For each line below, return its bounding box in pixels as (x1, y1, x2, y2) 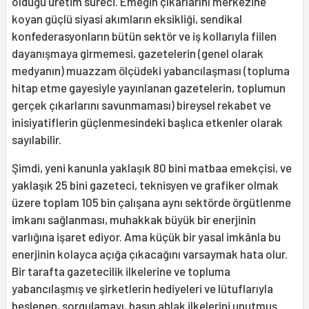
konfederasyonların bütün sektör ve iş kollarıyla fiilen (12, 29, 277, 43)
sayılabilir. (12, 132, 61, 147)
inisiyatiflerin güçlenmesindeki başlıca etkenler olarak (12, 115, 283, 130)
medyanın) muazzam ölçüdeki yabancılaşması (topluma (12, 63, 290, 78)
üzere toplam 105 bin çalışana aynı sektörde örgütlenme (12, 195, 291, 210)
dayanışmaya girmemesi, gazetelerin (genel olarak (12, 46, 263, 61)
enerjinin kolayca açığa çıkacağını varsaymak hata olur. (12, 247, 288, 261)
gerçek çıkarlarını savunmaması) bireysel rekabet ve (12, 98, 271, 112)
